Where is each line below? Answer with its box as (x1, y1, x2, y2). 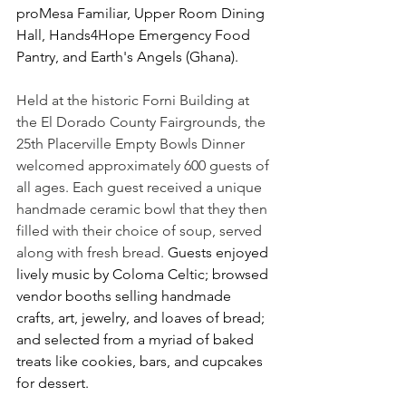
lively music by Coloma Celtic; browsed (16, 265, 272, 283)
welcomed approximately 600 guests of (16, 156, 273, 174)
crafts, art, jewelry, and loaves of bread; (16, 308, 268, 326)
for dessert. (16, 373, 89, 391)
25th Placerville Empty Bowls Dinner (16, 134, 248, 152)
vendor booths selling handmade (16, 286, 235, 304)
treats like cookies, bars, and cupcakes (16, 352, 266, 370)
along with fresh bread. (16, 243, 168, 261)
